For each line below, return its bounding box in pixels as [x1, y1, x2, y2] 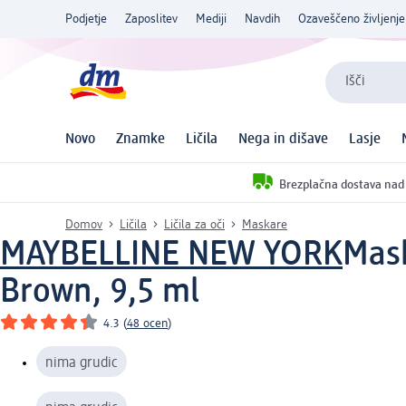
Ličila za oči [164, 217, 225, 231]
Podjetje [65, 13, 107, 25]
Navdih [245, 13, 280, 25]
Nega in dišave [238, 132, 328, 148]
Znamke [116, 132, 165, 148]
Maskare [242, 217, 287, 231]
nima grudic [45, 355, 118, 371]
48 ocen [127, 316, 168, 330]
